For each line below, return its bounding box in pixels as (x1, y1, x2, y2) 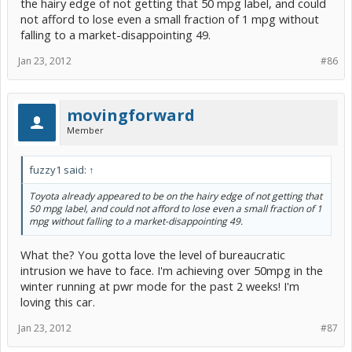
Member (67, 123, 104, 136)
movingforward (67, 104, 195, 126)
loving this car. (20, 294, 95, 310)
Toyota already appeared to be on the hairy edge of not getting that (29, 189, 322, 203)
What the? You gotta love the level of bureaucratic (20, 247, 285, 263)
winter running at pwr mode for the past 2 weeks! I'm (20, 278, 299, 295)
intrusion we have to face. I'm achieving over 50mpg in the (20, 262, 323, 279)
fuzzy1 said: (29, 162, 89, 177)
